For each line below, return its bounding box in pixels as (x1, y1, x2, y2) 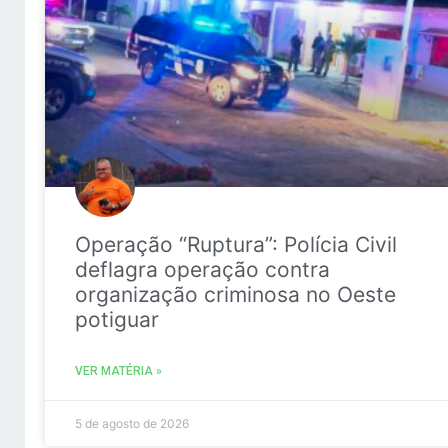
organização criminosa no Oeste (74, 281, 396, 307)
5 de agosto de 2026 (74, 415, 189, 431)
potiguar (74, 306, 159, 332)
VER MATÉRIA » (74, 363, 162, 378)
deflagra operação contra (74, 256, 330, 282)
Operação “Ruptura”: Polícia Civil (74, 231, 397, 257)
